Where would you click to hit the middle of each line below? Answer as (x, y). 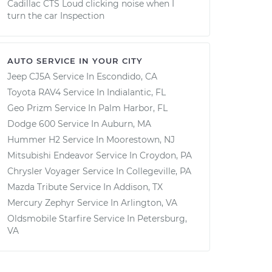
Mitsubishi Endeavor (50, 155)
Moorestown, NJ (141, 140)
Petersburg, (162, 219)
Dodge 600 (31, 124)
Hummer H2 (34, 140)
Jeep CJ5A (29, 76)
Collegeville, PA (159, 171)
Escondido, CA (127, 76)
